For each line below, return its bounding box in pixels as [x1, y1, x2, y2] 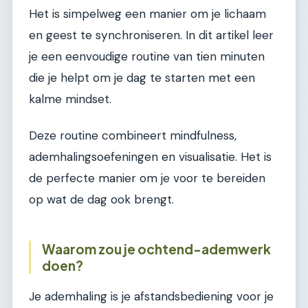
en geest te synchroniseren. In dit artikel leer [29, 27, 274, 43]
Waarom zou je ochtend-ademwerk [42, 241, 271, 258]
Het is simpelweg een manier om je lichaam [29, 5, 266, 21]
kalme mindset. [29, 91, 111, 107]
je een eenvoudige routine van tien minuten [29, 48, 265, 64]
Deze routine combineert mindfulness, [29, 128, 236, 144]
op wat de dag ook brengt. [29, 192, 174, 208]
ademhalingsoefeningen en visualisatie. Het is [29, 149, 272, 165]
